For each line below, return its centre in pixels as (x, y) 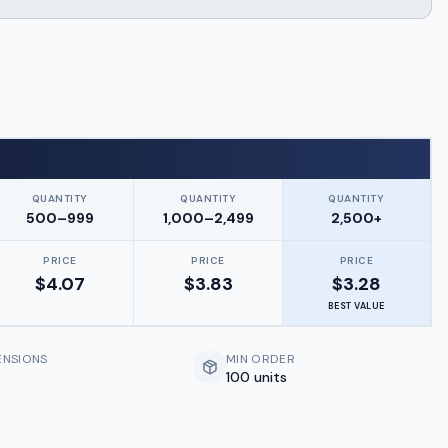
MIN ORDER (260, 359)
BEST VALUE (356, 306)
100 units (257, 377)
